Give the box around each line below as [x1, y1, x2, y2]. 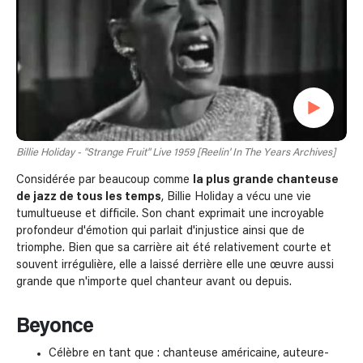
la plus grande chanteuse [193, 173, 339, 186]
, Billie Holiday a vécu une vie [161, 190, 311, 203]
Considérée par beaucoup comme [16, 173, 193, 186]
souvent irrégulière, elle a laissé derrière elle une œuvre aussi [16, 258, 334, 271]
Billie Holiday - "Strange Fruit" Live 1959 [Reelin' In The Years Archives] [16, 147, 335, 158]
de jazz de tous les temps [16, 190, 161, 203]
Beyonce [16, 315, 93, 337]
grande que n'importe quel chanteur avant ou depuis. [16, 275, 292, 288]
